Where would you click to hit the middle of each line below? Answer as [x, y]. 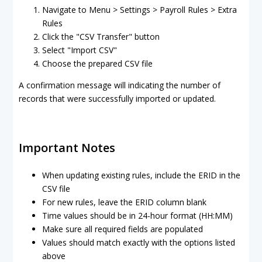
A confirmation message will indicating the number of [120, 85]
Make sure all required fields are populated [123, 229]
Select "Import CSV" [80, 50]
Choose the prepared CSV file [97, 63]
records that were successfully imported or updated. [117, 99]
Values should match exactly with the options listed [139, 242]
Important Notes [67, 148]
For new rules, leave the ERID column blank [124, 202]
